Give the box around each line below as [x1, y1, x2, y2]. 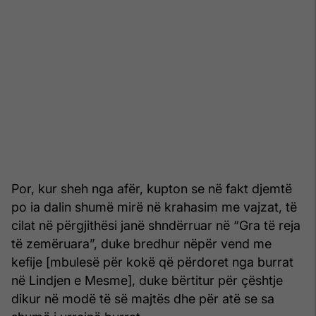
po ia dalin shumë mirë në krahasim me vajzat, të [11, 199, 297, 214]
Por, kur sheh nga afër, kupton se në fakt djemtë [11, 181, 292, 196]
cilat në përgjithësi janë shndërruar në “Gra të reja [11, 217, 300, 233]
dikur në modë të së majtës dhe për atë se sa [11, 291, 274, 306]
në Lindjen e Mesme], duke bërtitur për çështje [11, 272, 283, 288]
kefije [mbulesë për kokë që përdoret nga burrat [11, 254, 293, 269]
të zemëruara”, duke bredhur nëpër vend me [11, 236, 272, 251]
